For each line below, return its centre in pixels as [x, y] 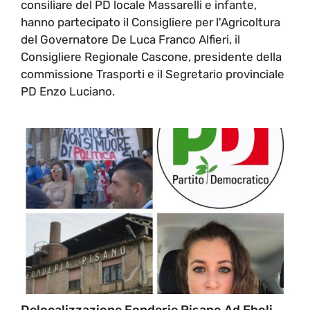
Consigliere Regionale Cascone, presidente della [151, 56]
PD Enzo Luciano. [68, 91]
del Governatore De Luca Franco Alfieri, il [130, 39]
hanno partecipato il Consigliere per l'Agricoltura [151, 22]
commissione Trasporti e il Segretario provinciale [153, 74]
